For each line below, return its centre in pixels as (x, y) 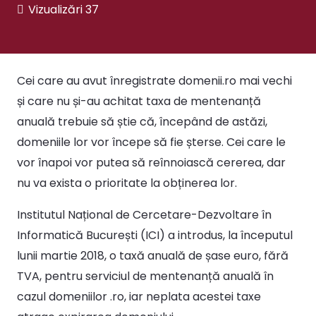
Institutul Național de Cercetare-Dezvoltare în (144, 214)
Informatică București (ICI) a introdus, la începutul (155, 235)
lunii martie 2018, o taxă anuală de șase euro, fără (153, 255)
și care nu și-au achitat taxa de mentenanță (139, 101)
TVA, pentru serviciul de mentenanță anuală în (145, 276)
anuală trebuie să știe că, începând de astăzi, (142, 121)
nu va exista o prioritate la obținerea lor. (127, 183)
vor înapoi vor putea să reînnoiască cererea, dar (151, 162)
